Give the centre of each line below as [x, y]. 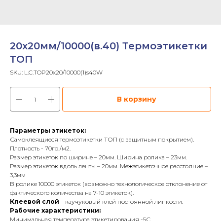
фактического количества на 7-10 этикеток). [72, 193]
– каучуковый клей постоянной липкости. [121, 202]
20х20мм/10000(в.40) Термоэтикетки [109, 46]
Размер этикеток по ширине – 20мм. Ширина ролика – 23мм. [98, 157]
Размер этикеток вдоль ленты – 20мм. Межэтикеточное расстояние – [109, 166]
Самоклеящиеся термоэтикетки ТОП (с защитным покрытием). [102, 139]
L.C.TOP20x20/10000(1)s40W [63, 72]
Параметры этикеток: [48, 130]
